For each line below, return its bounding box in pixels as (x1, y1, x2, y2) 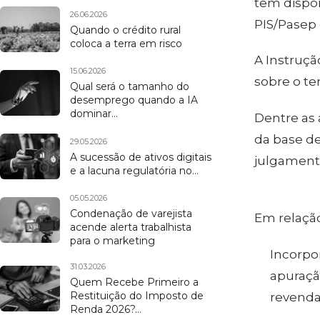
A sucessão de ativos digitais (70, 150, 211, 164)
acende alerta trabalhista (70, 221, 191, 234)
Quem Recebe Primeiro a (70, 276, 199, 289)
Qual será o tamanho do (70, 80, 189, 93)
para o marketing (70, 234, 155, 247)
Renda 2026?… (70, 303, 141, 316)
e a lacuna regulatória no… (70, 164, 199, 177)
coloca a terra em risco (70, 36, 182, 50)
